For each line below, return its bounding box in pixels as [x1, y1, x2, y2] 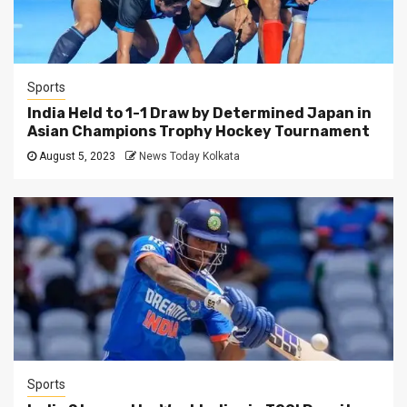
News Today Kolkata [139, 150, 240, 164]
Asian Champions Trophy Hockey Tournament [27, 123, 370, 141]
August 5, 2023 [36, 150, 118, 164]
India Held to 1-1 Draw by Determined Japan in [27, 104, 372, 123]
